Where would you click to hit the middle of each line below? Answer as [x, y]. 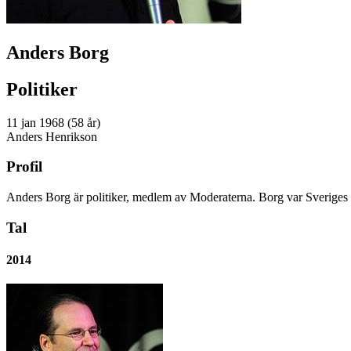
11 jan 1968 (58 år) [53, 122]
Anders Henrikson [52, 136]
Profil [24, 167]
